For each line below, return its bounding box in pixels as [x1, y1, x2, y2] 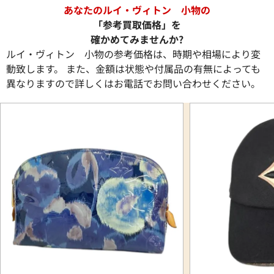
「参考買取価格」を [93, 17, 181, 32]
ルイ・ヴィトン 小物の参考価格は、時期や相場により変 [6, 46, 261, 62]
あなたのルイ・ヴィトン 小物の [64, 2, 210, 18]
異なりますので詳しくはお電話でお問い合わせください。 [6, 76, 261, 91]
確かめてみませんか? [91, 32, 183, 47]
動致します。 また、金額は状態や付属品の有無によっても [6, 61, 261, 76]
